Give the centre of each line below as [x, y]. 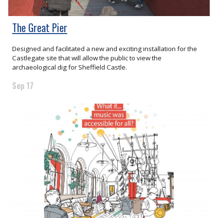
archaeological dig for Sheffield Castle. [70, 67]
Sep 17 [23, 86]
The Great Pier [40, 28]
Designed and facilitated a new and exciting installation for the [105, 49]
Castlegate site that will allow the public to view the [87, 58]
